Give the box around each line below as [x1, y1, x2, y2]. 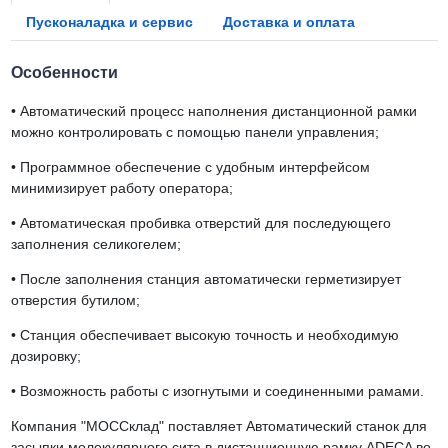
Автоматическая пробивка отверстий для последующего [15, 215, 391, 232]
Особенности [10, 64, 118, 82]
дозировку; [10, 348, 81, 365]
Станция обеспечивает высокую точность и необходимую [15, 327, 399, 344]
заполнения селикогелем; [10, 236, 181, 253]
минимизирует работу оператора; [10, 180, 233, 197]
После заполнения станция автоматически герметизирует [15, 271, 401, 288]
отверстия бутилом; [10, 292, 140, 309]
